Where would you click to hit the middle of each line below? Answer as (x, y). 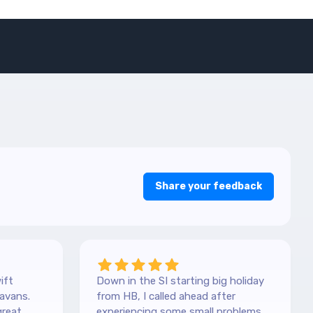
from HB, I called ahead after (166, 297)
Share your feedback (209, 187)
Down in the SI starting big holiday (180, 281)
